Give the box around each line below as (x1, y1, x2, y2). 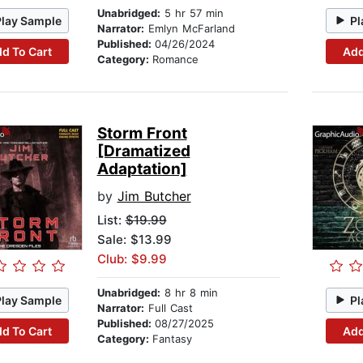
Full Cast (143, 301, 193, 315)
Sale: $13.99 (96, 232, 172, 248)
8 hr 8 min (160, 286, 218, 300)
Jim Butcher (117, 188, 191, 205)
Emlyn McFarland (143, 22, 235, 36)
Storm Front (96, 124, 187, 143)
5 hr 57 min (160, 6, 224, 20)
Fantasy (152, 332, 192, 346)
